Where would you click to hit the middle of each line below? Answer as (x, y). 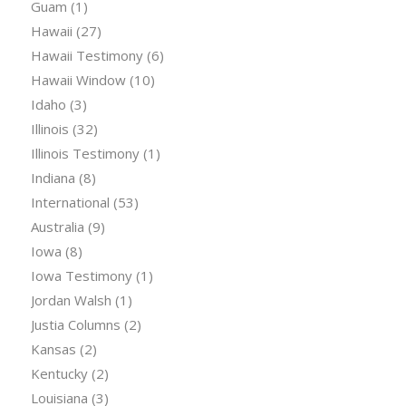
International (70, 203)
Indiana (53, 178)
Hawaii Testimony (87, 56)
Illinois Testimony (85, 154)
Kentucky (59, 374)
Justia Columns (75, 325)
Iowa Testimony (81, 276)
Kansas (53, 349)
